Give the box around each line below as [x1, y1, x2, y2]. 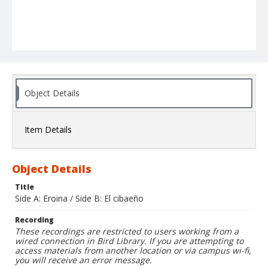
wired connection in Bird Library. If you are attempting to [15, 235, 243, 247]
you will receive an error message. [15, 254, 152, 266]
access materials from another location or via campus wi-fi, [15, 245, 251, 257]
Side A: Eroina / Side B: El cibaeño [15, 193, 144, 205]
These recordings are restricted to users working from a [15, 226, 239, 237]
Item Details [25, 124, 72, 136]
